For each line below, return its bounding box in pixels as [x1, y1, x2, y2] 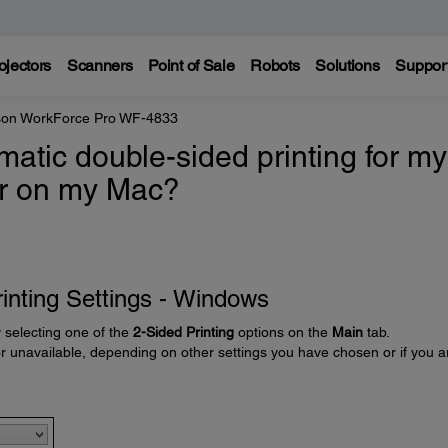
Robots [250, 56, 300, 75]
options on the [233, 324, 332, 340]
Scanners [66, 56, 133, 75]
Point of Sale [148, 56, 235, 75]
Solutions [315, 56, 380, 75]
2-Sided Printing [132, 324, 234, 340]
